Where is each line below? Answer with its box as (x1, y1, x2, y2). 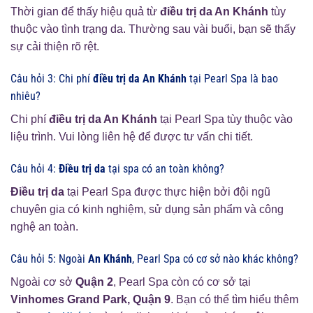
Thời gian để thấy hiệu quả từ (10, 6, 160, 18)
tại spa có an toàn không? (105, 162, 224, 176)
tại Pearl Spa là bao (187, 72, 278, 86)
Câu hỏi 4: (10, 162, 59, 176)
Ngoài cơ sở (10, 275, 75, 288)
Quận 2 (75, 275, 113, 288)
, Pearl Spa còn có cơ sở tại (113, 275, 251, 288)
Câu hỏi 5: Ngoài (10, 252, 88, 265)
